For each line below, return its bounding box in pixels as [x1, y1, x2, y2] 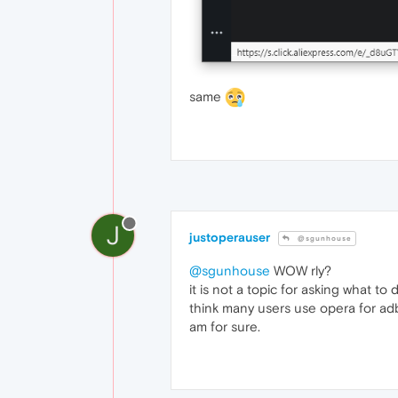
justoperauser [189, 230, 270, 245]
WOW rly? [270, 263, 331, 279]
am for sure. [189, 319, 260, 335]
